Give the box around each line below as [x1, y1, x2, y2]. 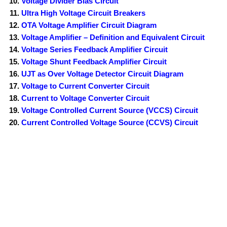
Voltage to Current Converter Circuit [21, 81, 150, 90]
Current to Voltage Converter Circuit [21, 93, 150, 102]
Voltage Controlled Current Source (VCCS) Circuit [21, 105, 199, 115]
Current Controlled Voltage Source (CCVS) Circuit [21, 118, 199, 127]
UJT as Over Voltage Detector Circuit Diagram [21, 69, 184, 78]
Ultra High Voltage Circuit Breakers [21, 8, 146, 17]
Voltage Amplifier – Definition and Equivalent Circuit [21, 32, 205, 42]
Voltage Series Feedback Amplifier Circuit [21, 45, 168, 54]
